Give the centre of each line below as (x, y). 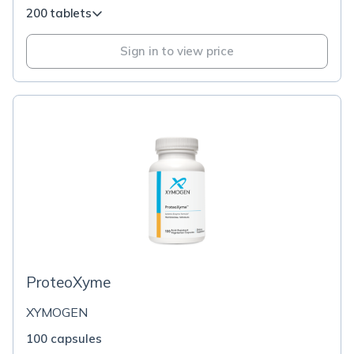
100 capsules (64, 339)
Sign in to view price (177, 51)
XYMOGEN (57, 312)
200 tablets (59, 13)
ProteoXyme (68, 282)
